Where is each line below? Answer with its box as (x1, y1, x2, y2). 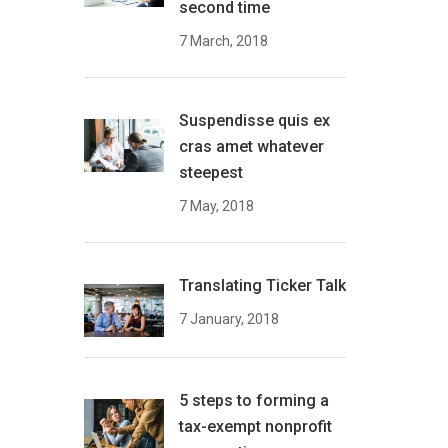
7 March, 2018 (178, 32, 268, 49)
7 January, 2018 (178, 310, 279, 327)
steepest (178, 162, 243, 182)
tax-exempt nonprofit (178, 416, 332, 436)
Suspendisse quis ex (178, 110, 330, 130)
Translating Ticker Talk (178, 275, 346, 295)
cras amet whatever (178, 136, 324, 156)
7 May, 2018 (178, 197, 254, 214)
